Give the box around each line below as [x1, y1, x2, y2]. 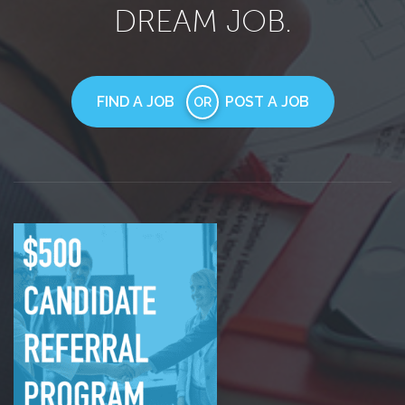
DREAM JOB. [113, 5, 292, 39]
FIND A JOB [96, 93, 174, 110]
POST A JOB [224, 93, 309, 110]
